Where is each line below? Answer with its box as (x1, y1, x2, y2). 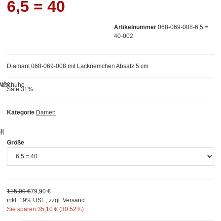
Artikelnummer (114, 23, 156, 31)
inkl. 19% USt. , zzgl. (7, 196, 63, 204)
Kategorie (7, 109, 35, 116)
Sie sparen (7, 205, 36, 213)
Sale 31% (7, 85, 33, 93)
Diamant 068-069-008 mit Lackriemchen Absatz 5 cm (7, 62, 148, 70)
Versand (63, 196, 85, 204)
